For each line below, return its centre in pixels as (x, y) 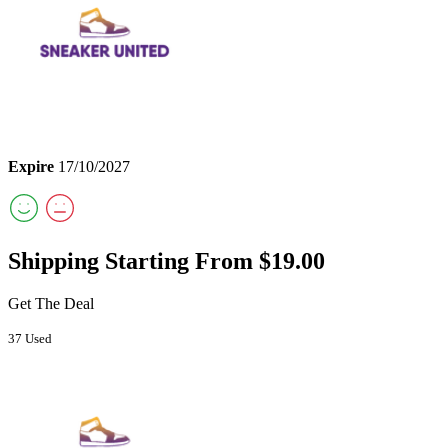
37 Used (30, 338)
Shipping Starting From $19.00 (166, 261)
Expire (31, 167)
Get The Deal (51, 303)
